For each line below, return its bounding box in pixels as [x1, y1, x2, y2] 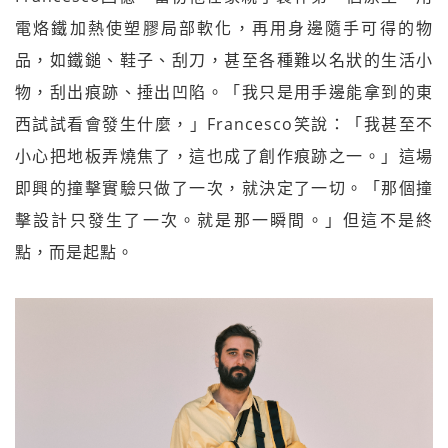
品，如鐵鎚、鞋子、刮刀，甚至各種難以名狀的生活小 [15, 49, 433, 72]
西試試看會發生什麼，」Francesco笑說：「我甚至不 [15, 113, 433, 136]
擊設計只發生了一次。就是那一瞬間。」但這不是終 [15, 209, 433, 232]
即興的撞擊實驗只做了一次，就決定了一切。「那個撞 [15, 177, 433, 200]
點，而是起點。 [15, 241, 134, 264]
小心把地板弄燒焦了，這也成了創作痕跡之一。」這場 [15, 145, 433, 168]
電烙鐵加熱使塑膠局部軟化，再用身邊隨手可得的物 [15, 17, 433, 40]
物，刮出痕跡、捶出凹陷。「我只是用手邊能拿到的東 [15, 81, 433, 104]
